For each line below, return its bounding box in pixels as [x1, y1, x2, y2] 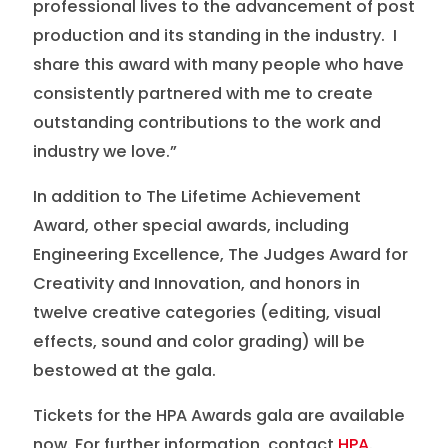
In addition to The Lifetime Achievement [32, 185, 361, 209]
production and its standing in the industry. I [32, 24, 397, 48]
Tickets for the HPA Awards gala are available [32, 403, 405, 427]
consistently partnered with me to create [32, 82, 373, 106]
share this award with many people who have [32, 53, 404, 77]
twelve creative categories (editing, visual [32, 301, 381, 325]
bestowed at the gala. [32, 359, 216, 383]
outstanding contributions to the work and [32, 111, 381, 135]
